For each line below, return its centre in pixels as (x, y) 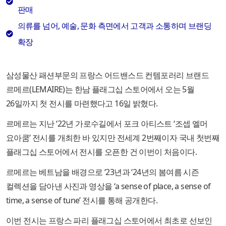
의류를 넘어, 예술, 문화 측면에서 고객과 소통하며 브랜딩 (115, 25)
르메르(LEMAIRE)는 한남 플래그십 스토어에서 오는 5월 (100, 89)
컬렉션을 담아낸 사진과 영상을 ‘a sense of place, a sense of (108, 186)
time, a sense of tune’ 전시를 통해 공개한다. (82, 200)
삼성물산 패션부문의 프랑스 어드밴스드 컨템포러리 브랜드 (107, 75)
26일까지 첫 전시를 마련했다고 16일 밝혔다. (82, 103)
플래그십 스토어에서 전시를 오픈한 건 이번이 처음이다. (101, 152)
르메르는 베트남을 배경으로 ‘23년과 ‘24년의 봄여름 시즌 (103, 172)
